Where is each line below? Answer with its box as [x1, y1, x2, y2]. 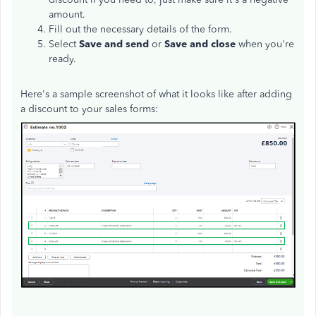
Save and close [164, 38, 238, 51]
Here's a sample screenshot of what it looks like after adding [20, 88, 292, 101]
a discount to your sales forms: [20, 103, 158, 116]
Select [49, 38, 79, 51]
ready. [49, 53, 76, 66]
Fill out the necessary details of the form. [49, 23, 232, 36]
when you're [238, 38, 294, 51]
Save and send [79, 38, 149, 51]
